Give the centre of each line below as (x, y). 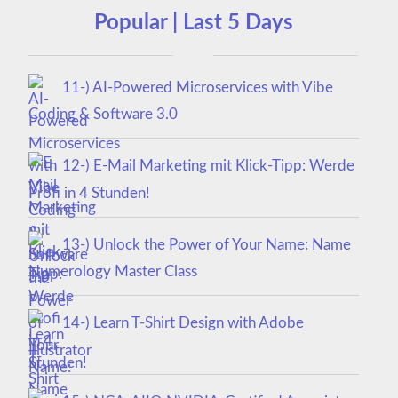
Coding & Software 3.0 (103, 115)
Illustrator (60, 350)
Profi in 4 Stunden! (89, 193)
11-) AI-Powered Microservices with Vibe (197, 87)
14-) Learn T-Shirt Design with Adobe (183, 323)
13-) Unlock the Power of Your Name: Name (206, 244)
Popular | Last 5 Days (193, 23)
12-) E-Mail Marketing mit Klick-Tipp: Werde (208, 166)
